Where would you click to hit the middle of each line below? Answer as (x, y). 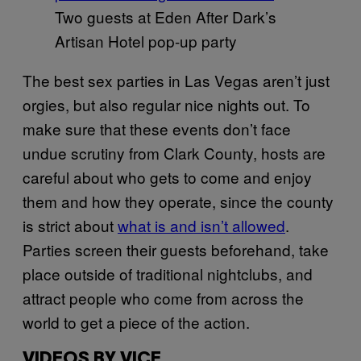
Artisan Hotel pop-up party (146, 40)
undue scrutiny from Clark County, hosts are (174, 152)
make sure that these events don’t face (157, 128)
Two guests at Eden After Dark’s (166, 16)
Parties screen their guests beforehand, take (176, 249)
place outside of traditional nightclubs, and (168, 273)
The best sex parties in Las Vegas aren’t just (176, 80)
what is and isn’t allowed (201, 225)
